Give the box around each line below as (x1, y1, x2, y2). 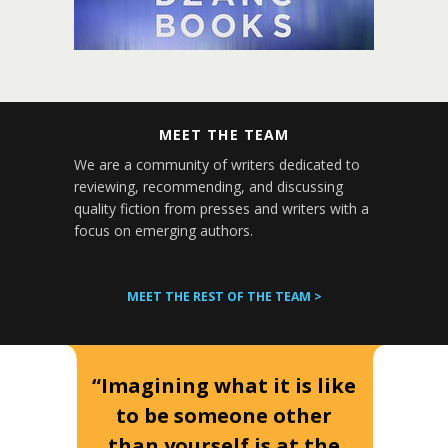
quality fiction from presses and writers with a (74, 199, 369, 218)
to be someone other (116, 402, 332, 429)
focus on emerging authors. (74, 221, 253, 240)
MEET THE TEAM (159, 125, 289, 144)
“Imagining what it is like (92, 372, 356, 399)
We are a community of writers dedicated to (74, 155, 360, 174)
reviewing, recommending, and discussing (74, 177, 343, 196)
